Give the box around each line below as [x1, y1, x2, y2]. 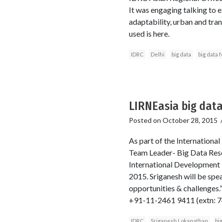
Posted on [128, 115, 163, 124]
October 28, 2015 [162, 115, 218, 124]
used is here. [128, 28, 169, 38]
